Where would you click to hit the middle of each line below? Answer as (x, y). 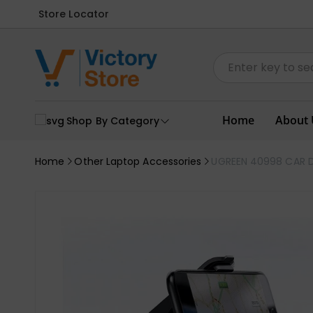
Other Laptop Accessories (138, 161)
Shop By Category (113, 121)
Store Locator (74, 14)
